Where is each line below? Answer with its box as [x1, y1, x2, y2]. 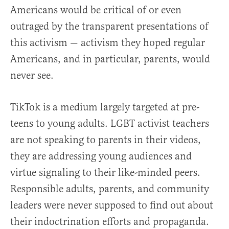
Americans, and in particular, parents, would [10, 53, 210, 66]
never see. [10, 69, 54, 82]
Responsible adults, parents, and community [10, 182, 209, 196]
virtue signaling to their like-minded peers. [10, 166, 200, 179]
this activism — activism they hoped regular [10, 36, 205, 50]
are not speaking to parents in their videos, [10, 133, 201, 147]
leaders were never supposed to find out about [10, 199, 213, 212]
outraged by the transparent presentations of [10, 20, 209, 33]
